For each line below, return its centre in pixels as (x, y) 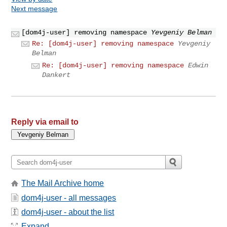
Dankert (56, 75)
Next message (34, 8)
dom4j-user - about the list (68, 212)
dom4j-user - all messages (69, 198)
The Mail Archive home (63, 183)
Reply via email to (45, 122)
